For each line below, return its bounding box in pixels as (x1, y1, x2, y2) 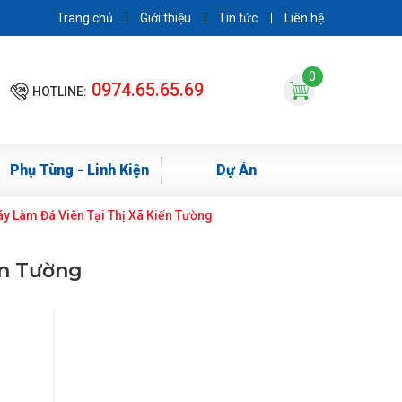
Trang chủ (57, 11, 113, 25)
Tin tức (218, 11, 258, 25)
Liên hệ (284, 11, 324, 25)
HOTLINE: (32, 84, 88, 99)
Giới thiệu (140, 11, 191, 25)
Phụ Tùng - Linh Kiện (10, 162, 149, 179)
